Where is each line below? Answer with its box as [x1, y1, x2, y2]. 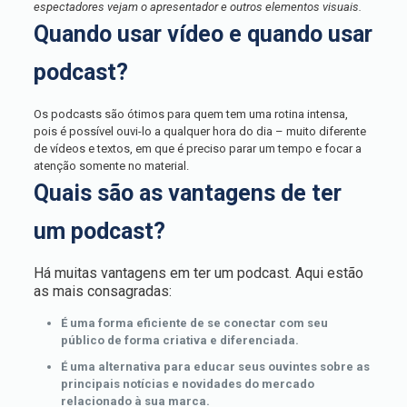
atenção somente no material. [33, 159, 189, 173]
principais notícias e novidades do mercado [60, 377, 314, 391]
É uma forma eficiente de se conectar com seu [60, 316, 328, 330]
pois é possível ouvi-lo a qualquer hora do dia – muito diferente [33, 124, 366, 138]
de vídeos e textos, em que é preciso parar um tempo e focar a [33, 142, 362, 155]
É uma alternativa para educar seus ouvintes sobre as [60, 360, 370, 373]
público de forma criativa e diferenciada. [60, 333, 299, 347]
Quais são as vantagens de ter [33, 180, 342, 206]
